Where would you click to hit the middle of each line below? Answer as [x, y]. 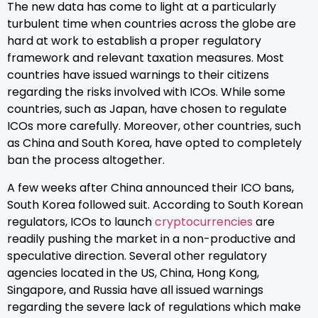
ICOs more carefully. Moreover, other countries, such [154, 126]
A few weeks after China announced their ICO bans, [150, 187]
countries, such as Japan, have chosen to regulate [147, 109]
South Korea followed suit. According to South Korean [155, 204]
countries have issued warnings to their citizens [138, 75]
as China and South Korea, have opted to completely [154, 143]
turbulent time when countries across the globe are [152, 24]
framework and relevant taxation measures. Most [146, 58]
